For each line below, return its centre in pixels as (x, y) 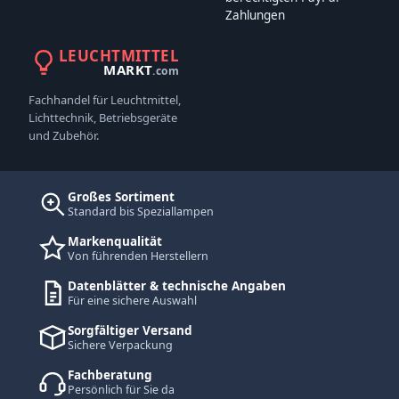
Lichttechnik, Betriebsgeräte (103, 118)
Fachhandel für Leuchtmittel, (105, 100)
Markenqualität (115, 241)
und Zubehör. (64, 135)
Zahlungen (255, 15)
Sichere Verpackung (120, 345)
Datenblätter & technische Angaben (177, 286)
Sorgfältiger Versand (130, 330)
